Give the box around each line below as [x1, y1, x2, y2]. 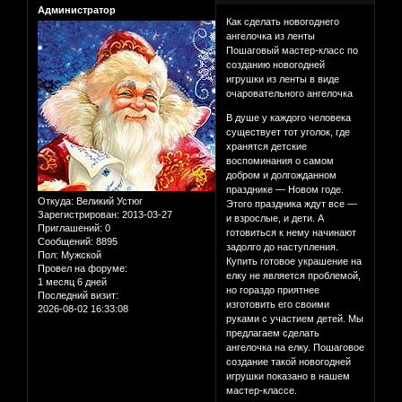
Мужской [58, 249, 101, 260]
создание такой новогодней [226, 356, 352, 368]
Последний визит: [38, 289, 118, 301]
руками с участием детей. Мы [226, 313, 364, 325]
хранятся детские [226, 141, 308, 153]
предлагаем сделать [226, 328, 320, 339]
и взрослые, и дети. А [226, 213, 325, 224]
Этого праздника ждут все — [226, 198, 358, 210]
